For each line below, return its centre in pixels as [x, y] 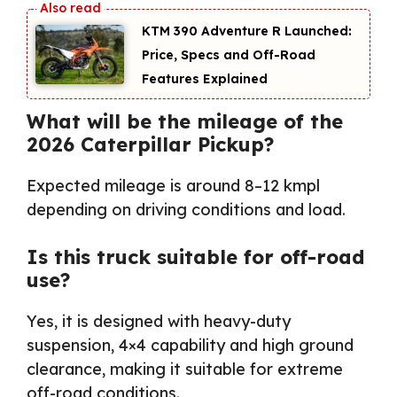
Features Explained [205, 79]
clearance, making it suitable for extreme [185, 369]
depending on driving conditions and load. [186, 209]
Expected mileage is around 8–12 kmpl [173, 185]
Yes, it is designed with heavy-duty [159, 321]
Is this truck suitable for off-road [195, 257]
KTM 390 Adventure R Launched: [247, 31]
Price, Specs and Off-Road [229, 55]
